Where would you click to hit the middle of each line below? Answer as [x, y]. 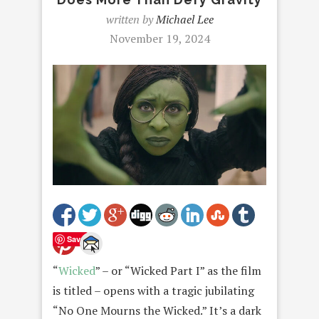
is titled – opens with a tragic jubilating [153, 290]
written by [131, 19]
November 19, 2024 [159, 38]
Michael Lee [184, 19]
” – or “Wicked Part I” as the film [178, 270]
